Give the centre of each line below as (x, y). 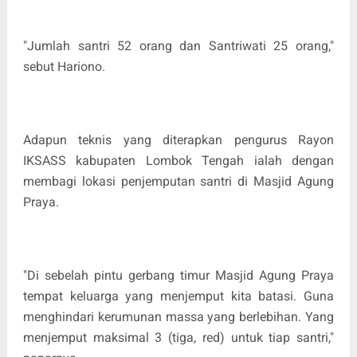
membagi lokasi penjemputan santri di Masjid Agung (178, 181)
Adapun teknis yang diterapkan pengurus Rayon (178, 139)
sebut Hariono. (64, 66)
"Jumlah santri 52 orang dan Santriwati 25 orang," (178, 45)
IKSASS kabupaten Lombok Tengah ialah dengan (178, 160)
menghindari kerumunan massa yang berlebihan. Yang (178, 316)
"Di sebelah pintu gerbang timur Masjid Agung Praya (178, 275)
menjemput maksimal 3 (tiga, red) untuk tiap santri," (178, 337)
